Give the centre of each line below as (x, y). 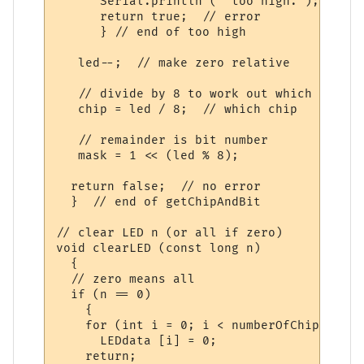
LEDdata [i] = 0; (137, 340)
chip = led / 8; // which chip (177, 109)
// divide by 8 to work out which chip (203, 93)
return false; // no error (159, 186)
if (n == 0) (104, 294)
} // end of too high (152, 32)
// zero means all (126, 279)
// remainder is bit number (162, 140)
